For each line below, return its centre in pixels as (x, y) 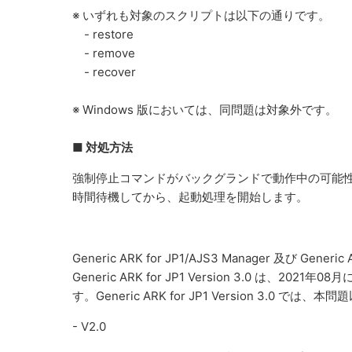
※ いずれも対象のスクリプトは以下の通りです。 (201, 15)
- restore (103, 34)
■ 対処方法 (103, 147)
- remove (104, 53)
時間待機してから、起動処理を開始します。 (190, 197)
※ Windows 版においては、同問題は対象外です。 (205, 110)
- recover (104, 72)
